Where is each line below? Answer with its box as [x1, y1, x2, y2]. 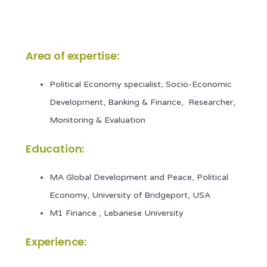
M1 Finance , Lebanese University [49, 208, 184, 219]
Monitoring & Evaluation [49, 115, 145, 126]
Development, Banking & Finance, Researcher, [49, 97, 235, 108]
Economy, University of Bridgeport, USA [49, 190, 210, 201]
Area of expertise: [26, 48, 119, 64]
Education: [26, 141, 85, 157]
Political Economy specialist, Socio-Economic [49, 79, 232, 90]
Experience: [26, 234, 87, 250]
